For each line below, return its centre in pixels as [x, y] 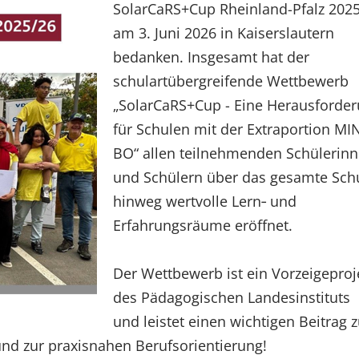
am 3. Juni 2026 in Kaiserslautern [224, 33]
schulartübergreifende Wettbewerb [231, 81]
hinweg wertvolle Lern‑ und [205, 202]
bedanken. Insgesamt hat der [211, 57]
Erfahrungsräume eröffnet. [203, 226]
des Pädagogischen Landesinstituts [232, 298]
